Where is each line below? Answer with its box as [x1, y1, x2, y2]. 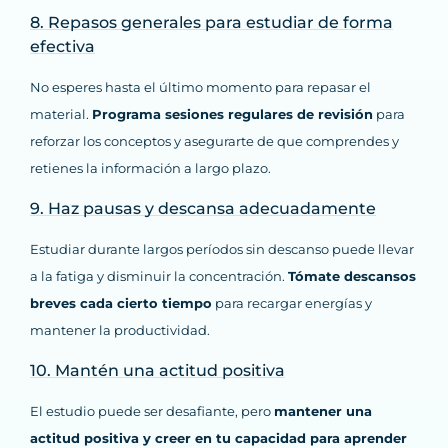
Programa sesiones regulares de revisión [92, 106, 373, 123]
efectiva [30, 37, 95, 57]
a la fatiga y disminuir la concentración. [30, 268, 288, 285]
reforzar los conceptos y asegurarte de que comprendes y [30, 133, 399, 150]
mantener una [274, 403, 372, 420]
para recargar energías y [212, 295, 372, 312]
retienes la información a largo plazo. [30, 160, 271, 177]
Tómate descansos [288, 268, 416, 285]
